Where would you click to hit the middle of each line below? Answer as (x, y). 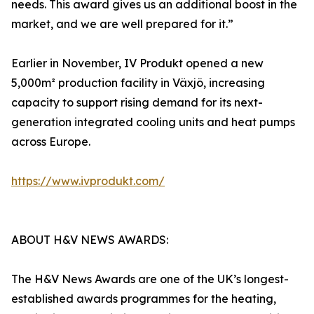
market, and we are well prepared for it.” (122, 24)
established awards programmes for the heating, (144, 299)
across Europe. (51, 142)
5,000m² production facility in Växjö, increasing (138, 83)
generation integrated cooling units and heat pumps (153, 122)
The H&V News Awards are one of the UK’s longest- (150, 279)
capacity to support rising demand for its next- (137, 102)
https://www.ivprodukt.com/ (88, 181)
